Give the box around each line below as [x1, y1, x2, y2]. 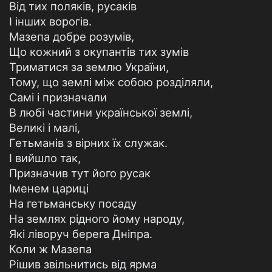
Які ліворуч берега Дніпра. [9, 227, 152, 240]
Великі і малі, [9, 121, 80, 134]
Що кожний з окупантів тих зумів [9, 45, 189, 58]
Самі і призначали [9, 90, 107, 104]
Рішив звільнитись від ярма [9, 257, 157, 271]
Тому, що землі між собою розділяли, [9, 75, 213, 89]
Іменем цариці [9, 182, 89, 195]
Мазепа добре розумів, [9, 30, 134, 43]
